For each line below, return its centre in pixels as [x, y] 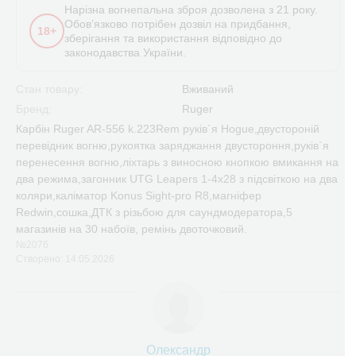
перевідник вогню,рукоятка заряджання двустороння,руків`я [172, 145]
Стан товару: [49, 89]
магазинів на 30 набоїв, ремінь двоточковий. [132, 229]
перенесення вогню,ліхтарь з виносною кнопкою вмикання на [177, 162]
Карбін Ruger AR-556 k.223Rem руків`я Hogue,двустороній [168, 129]
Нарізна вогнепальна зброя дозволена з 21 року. [191, 10]
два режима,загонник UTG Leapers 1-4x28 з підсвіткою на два [177, 179]
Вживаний [208, 89]
